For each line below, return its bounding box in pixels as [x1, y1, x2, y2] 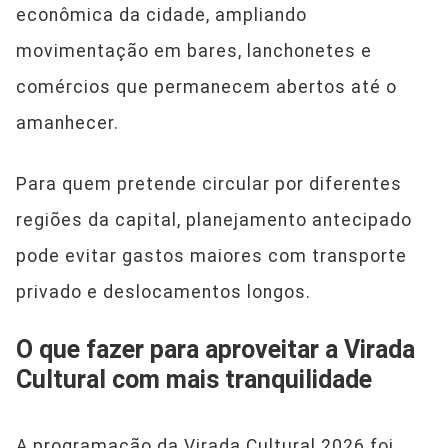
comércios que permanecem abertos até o [16, 76, 397, 97]
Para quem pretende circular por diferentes [16, 173, 402, 194]
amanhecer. [16, 112, 119, 133]
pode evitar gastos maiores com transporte [16, 245, 407, 266]
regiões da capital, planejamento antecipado [16, 209, 412, 230]
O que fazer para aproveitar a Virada [16, 334, 415, 364]
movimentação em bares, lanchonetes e [16, 40, 372, 61]
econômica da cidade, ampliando [16, 4, 307, 25]
